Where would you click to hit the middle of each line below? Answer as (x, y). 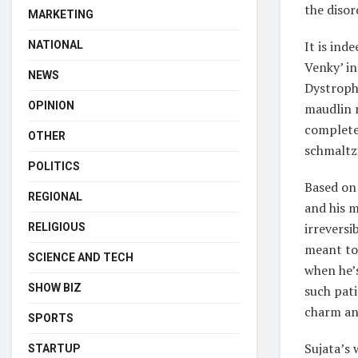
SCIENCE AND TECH (81, 257)
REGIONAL (55, 196)
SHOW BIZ (55, 287)
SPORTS (51, 318)
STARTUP (54, 348)
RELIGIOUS (57, 227)
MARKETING (61, 14)
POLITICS (54, 166)
